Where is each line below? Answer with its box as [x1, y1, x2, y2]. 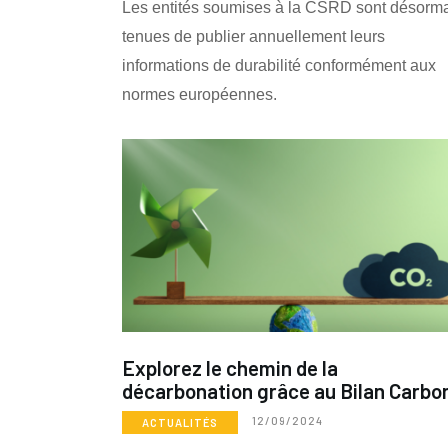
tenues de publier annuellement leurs [122, 28, 385, 46]
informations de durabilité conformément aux [122, 57, 436, 75]
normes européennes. [122, 86, 277, 104]
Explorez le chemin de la [122, 354, 338, 380]
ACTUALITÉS [142, 415, 218, 429]
